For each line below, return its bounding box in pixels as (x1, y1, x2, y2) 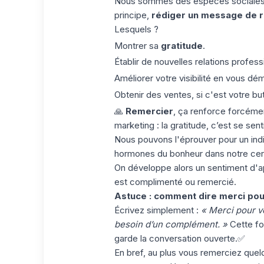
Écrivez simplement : (114, 204, 201, 216)
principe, (114, 9, 151, 21)
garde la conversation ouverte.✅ (114, 232, 245, 244)
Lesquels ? (114, 23, 159, 35)
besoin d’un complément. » (114, 218, 227, 230)
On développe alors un (114, 161, 207, 173)
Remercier (125, 105, 173, 117)
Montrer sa (114, 39, 159, 51)
